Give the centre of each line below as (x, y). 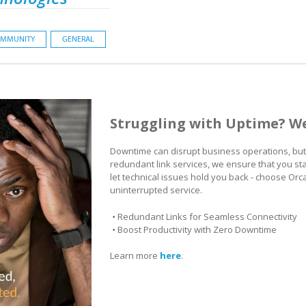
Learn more (135, 255)
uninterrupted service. (157, 190)
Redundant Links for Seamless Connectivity (206, 216)
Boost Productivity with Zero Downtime (196, 229)
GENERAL (78, 39)
